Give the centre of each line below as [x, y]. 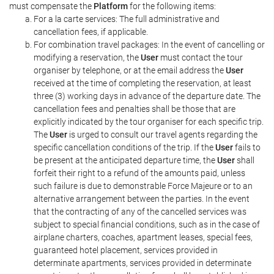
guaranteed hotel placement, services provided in [126, 250]
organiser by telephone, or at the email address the [130, 70]
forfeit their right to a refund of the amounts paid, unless [139, 173]
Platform [111, 6]
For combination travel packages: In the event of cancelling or [149, 45]
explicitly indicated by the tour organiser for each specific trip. [149, 122]
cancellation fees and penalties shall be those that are [135, 109]
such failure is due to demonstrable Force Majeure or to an [143, 186]
